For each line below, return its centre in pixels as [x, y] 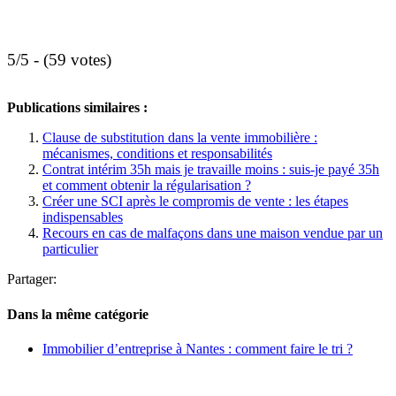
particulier [70, 249]
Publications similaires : [77, 108]
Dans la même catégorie [78, 314]
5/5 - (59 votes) [59, 60]
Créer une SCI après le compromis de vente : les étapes [195, 202]
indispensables [83, 217]
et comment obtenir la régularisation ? [147, 186]
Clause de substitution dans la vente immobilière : [180, 138]
